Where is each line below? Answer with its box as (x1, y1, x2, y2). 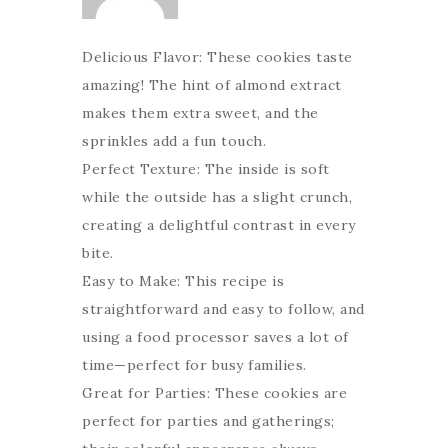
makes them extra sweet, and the (82, 104, 319, 122)
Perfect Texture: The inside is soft (82, 160, 330, 178)
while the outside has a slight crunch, (82, 188, 352, 206)
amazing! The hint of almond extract (82, 76, 342, 94)
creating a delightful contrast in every (82, 216, 356, 234)
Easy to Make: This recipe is (82, 272, 284, 290)
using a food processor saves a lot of (82, 328, 349, 346)
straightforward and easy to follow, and (82, 300, 365, 318)
